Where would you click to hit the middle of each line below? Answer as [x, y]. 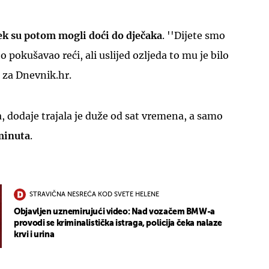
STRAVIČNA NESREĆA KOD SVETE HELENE [95, 195]
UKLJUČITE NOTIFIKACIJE [134, 99]
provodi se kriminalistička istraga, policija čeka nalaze [118, 223]
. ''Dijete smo [194, 35]
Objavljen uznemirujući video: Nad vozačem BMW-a [114, 212]
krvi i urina [34, 234]
